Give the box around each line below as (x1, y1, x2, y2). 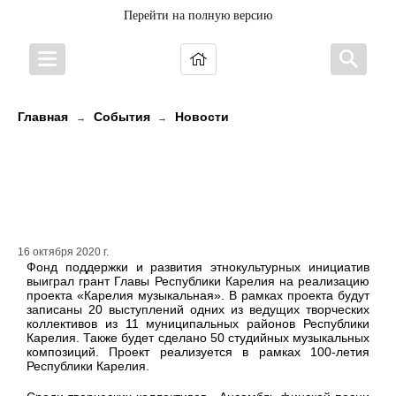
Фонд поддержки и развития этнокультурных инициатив (27, 260, 369, 275)
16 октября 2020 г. (18, 246, 109, 259)
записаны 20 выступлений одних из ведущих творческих (27, 302, 369, 317)
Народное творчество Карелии (18, 135, 344, 166)
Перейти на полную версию (124, 9, 272, 22)
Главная (18, 110, 68, 124)
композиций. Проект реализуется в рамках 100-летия (27, 345, 369, 360)
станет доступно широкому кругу (18, 166, 361, 197)
